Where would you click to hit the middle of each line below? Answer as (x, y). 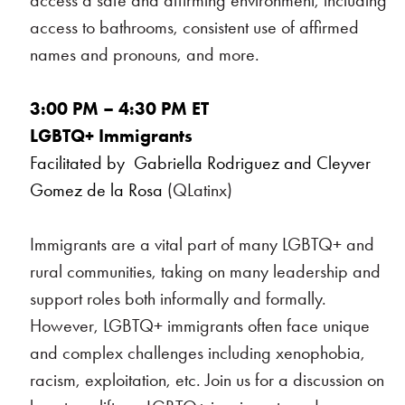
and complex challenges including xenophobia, (198, 353)
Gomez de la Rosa (97, 190)
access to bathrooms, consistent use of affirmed (195, 27)
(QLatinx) (198, 190)
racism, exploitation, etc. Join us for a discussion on (207, 380)
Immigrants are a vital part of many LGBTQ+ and (202, 244)
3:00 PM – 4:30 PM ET (122, 108)
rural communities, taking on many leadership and (206, 271)
